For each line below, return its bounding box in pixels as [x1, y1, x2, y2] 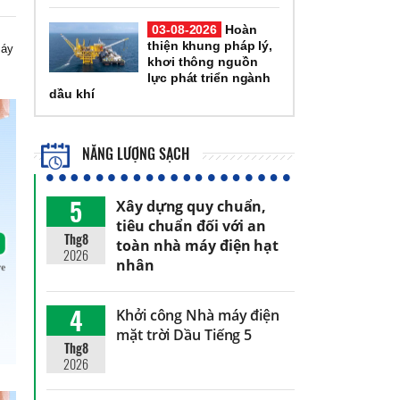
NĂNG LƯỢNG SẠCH [79, 143, 190, 165]
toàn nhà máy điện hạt [116, 235, 279, 255]
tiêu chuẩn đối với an [116, 215, 267, 236]
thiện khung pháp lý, [147, 37, 273, 53]
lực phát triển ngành [147, 70, 271, 85]
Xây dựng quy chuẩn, [116, 196, 267, 216]
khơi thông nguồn [147, 54, 258, 69]
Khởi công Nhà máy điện [116, 304, 279, 325]
